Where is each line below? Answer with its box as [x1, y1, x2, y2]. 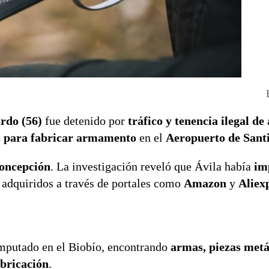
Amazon [184, 176, 226, 190]
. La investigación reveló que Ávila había [50, 159, 254, 173]
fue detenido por [42, 113, 128, 127]
